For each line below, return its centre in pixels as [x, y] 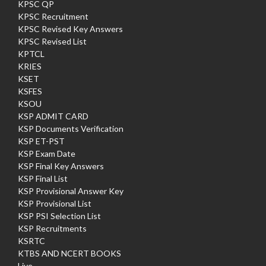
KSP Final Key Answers [61, 166]
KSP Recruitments [52, 228]
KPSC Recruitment [53, 16]
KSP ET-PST [41, 141]
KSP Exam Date [47, 153]
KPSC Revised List [52, 41]
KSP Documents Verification [71, 128]
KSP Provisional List [55, 203]
